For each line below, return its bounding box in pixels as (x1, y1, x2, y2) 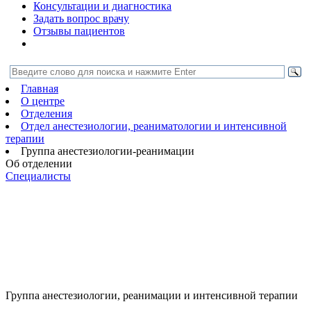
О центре (21, 95, 65, 107)
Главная (21, 83, 58, 94)
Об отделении (6, 158, 72, 169)
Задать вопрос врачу (33, 12, 129, 24)
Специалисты (6, 170, 71, 182)
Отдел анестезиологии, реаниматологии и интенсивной (21, 120, 287, 132)
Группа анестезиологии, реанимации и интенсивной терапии (6, 289, 298, 301)
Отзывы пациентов (33, 25, 125, 37)
